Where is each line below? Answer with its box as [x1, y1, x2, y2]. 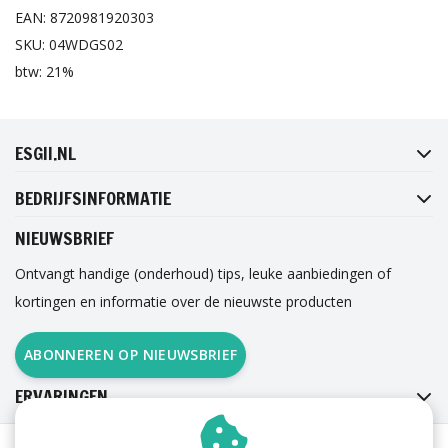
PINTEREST [201, 136, 266, 154]
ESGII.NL [15, 140, 76, 167]
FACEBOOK [86, 100, 151, 118]
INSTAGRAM [198, 100, 271, 118]
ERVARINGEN [15, 383, 108, 410]
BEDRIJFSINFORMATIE [15, 185, 171, 212]
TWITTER [320, 100, 374, 118]
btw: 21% [15, 62, 74, 82]
